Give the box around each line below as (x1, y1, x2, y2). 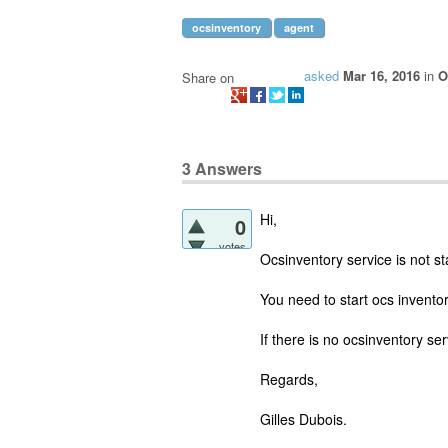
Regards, (260, 369, 318, 390)
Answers (191, 157, 262, 181)
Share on (182, 68, 234, 87)
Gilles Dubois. (260, 409, 347, 430)
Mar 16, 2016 (343, 66, 420, 86)
